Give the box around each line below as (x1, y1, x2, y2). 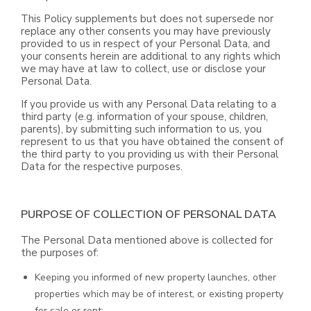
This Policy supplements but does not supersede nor (21, 12, 274, 26)
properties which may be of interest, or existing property (35, 287, 283, 301)
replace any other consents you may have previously (21, 24, 271, 38)
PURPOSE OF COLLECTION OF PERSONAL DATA (21, 207, 276, 222)
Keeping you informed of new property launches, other (35, 271, 276, 284)
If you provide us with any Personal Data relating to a (21, 97, 276, 111)
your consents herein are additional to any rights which (21, 49, 280, 63)
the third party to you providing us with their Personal (21, 147, 278, 161)
